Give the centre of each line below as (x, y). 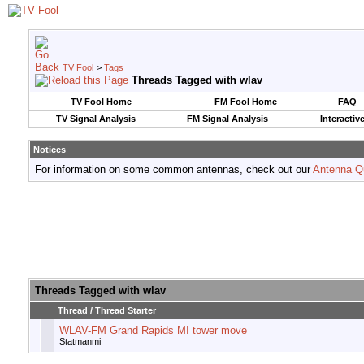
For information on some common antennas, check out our (174, 169)
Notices (50, 149)
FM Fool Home (245, 102)
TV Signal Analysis (95, 119)
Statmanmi (80, 342)
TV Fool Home (101, 102)
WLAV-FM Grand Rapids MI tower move (153, 331)
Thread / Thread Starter (107, 311)
